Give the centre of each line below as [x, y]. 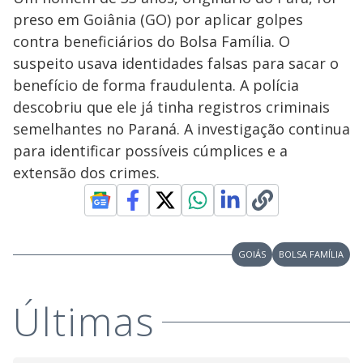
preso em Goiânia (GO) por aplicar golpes [158, 19]
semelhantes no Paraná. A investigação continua [181, 129]
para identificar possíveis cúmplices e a [150, 151]
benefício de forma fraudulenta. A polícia [156, 85]
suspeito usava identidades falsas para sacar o [176, 63]
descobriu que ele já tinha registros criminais [171, 107]
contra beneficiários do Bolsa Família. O [152, 41]
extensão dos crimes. [86, 173]
